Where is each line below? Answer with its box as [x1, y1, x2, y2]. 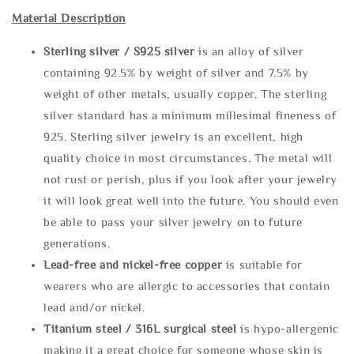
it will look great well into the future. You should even [43, 194, 339, 207]
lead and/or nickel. [43, 301, 145, 314]
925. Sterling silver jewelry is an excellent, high [43, 130, 304, 143]
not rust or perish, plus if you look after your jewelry [43, 173, 338, 186]
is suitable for [225, 258, 303, 271]
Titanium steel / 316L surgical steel [43, 322, 237, 335]
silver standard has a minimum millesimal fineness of [43, 109, 337, 122]
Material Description [12, 12, 126, 24]
